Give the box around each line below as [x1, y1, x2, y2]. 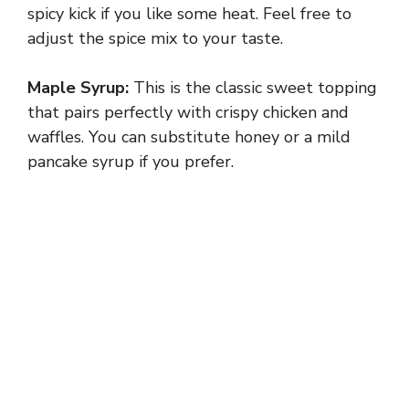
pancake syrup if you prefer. [27, 151, 234, 173]
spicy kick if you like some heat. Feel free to [27, 3, 351, 26]
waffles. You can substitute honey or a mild [27, 126, 351, 149]
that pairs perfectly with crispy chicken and [27, 101, 349, 124]
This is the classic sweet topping [129, 77, 377, 100]
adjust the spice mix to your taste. [27, 27, 283, 50]
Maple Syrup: [27, 77, 129, 100]
